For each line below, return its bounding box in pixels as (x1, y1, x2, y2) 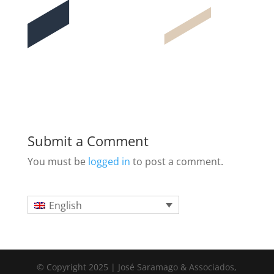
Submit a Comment (27, 131, 149, 150)
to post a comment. (130, 154, 223, 168)
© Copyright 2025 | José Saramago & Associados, (37, 261, 237, 273)
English (49, 198, 83, 212)
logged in (87, 154, 130, 168)
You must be (27, 154, 88, 168)
